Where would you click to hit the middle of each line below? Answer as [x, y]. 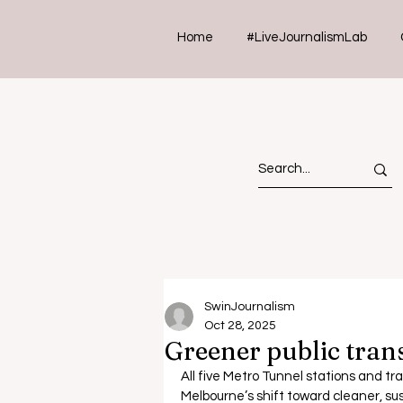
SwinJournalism [250, 307]
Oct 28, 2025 [240, 326]
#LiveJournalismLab [307, 37]
